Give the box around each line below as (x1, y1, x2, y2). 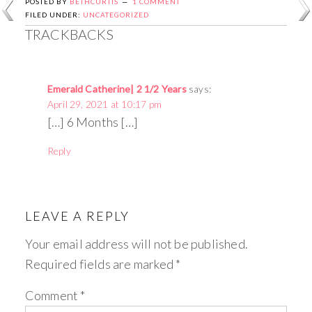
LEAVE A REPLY (24, 208, 130, 224)
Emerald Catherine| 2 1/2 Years (47, 82, 187, 95)
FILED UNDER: (24, 10, 83, 19)
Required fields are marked (24, 256, 176, 272)
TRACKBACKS (24, 25, 114, 42)
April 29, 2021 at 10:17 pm (47, 97, 162, 110)
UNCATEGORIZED (82, 10, 149, 19)
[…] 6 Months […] (47, 114, 139, 130)
